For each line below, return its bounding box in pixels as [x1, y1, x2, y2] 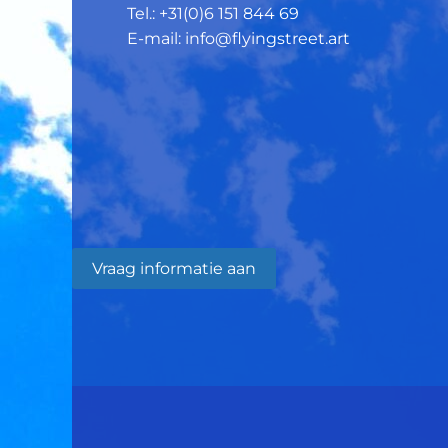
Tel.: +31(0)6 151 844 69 [127, 4, 299, 24]
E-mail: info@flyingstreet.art [127, 29, 350, 49]
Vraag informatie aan [92, 258, 256, 278]
